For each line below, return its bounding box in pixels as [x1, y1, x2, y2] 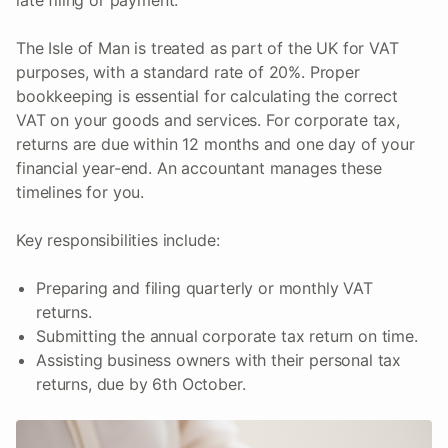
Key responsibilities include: [16, 230, 220, 251]
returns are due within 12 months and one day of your [16, 134, 415, 155]
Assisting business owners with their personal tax [36, 350, 402, 371]
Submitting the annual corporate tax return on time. [36, 326, 418, 347]
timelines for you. [16, 182, 145, 203]
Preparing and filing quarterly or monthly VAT [36, 278, 373, 299]
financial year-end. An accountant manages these [16, 158, 382, 179]
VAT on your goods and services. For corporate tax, [16, 110, 400, 131]
